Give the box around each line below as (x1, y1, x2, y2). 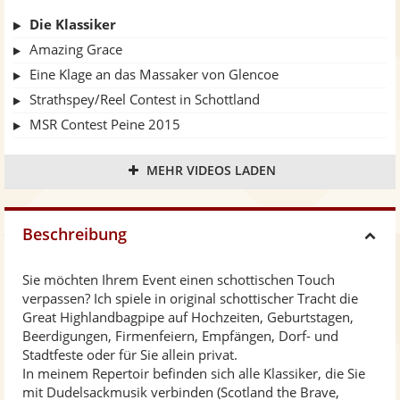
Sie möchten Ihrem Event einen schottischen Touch (22, 271, 335, 289)
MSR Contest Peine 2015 (29, 115, 180, 134)
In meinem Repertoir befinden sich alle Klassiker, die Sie (22, 364, 365, 383)
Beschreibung (22, 223, 127, 246)
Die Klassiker (29, 15, 116, 34)
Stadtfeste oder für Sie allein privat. (22, 346, 237, 364)
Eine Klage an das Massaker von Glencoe (29, 65, 279, 84)
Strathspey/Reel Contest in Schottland (29, 90, 260, 109)
